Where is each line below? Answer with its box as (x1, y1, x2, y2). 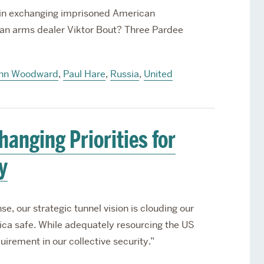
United (143, 68, 173, 80)
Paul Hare (62, 68, 105, 80)
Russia (110, 68, 139, 80)
